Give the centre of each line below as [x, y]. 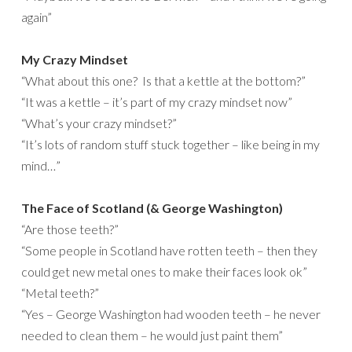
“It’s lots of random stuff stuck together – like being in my [170, 145]
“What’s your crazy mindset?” [99, 123]
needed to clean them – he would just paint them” [152, 335]
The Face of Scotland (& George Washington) [152, 208]
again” [37, 17]
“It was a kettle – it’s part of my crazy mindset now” [157, 102]
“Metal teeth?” [60, 293]
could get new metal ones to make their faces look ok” [164, 272]
